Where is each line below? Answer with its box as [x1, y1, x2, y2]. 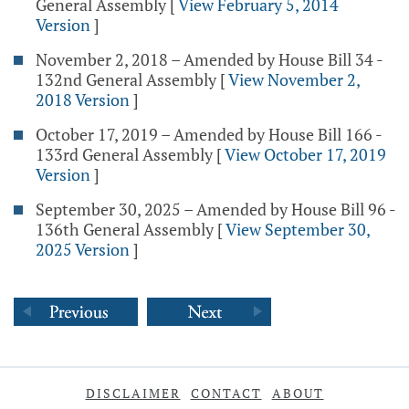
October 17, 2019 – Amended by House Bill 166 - [36, 123, 382, 145]
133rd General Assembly [36, 143, 213, 165]
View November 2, [228, 68, 360, 90]
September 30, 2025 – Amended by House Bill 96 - [36, 198, 395, 220]
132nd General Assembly [36, 68, 216, 90]
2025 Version [36, 238, 130, 260]
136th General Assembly [36, 218, 214, 240]
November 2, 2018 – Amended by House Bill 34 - [36, 48, 383, 70]
